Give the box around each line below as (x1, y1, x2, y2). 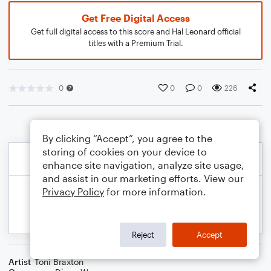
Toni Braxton (34, 256, 83, 267)
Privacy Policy (42, 186, 104, 197)
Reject (132, 229, 154, 240)
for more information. (104, 186, 206, 197)
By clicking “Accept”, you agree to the (42, 132, 212, 144)
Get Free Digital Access (81, 12, 190, 24)
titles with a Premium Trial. (88, 38, 183, 48)
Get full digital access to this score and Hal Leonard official (30, 27, 241, 36)
